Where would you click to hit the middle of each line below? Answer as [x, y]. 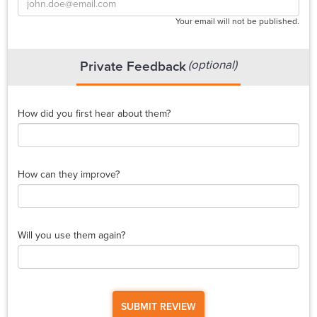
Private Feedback [133, 66]
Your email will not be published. [238, 21]
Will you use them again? [71, 236]
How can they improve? [68, 175]
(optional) [213, 64]
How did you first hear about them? [94, 114]
